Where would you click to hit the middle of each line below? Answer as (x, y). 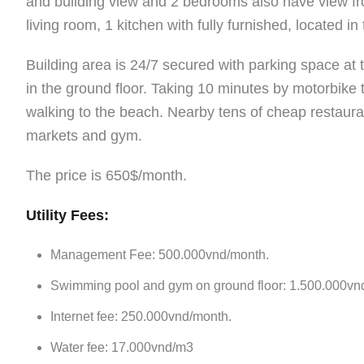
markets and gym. (84, 136)
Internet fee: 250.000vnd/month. (141, 317)
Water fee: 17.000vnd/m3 (122, 348)
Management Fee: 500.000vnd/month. (160, 255)
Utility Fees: (67, 216)
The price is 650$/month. (106, 176)
